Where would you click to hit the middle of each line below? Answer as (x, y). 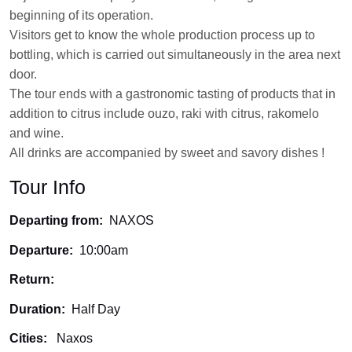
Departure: (41, 250)
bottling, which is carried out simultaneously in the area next (175, 55)
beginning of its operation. (81, 16)
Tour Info (48, 187)
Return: (32, 280)
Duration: (37, 309)
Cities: (28, 339)
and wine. (37, 134)
